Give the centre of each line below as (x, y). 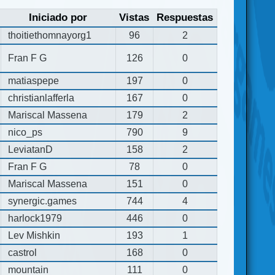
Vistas (134, 17)
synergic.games (43, 201)
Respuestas (185, 17)
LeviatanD (31, 149)
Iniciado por (58, 17)
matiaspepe (34, 80)
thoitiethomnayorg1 (50, 35)
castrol (23, 252)
